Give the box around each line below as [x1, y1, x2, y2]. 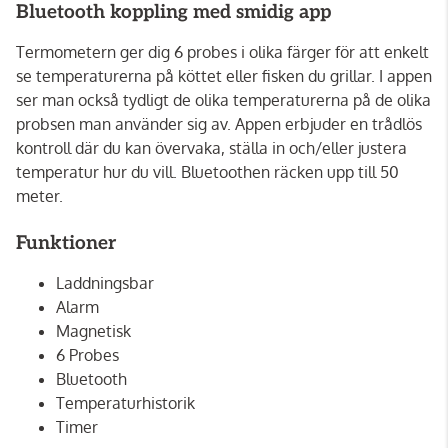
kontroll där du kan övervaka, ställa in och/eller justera [16, 137, 407, 158]
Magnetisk [56, 320, 131, 341]
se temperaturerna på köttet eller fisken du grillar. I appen [16, 65, 432, 86]
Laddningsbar [56, 272, 154, 293]
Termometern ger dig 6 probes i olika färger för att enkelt [16, 41, 429, 62]
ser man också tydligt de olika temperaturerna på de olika [16, 89, 431, 110]
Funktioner [16, 231, 116, 255]
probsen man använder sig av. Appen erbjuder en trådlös [16, 113, 422, 134]
